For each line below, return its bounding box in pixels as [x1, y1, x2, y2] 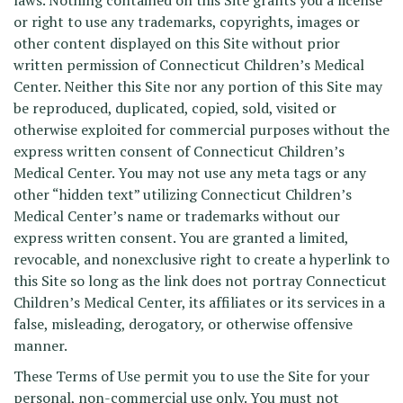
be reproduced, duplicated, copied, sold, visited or [13, 98, 336, 118]
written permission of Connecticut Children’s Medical [13, 55, 364, 75]
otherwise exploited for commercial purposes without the [13, 120, 390, 139]
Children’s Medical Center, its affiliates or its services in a [13, 292, 385, 312]
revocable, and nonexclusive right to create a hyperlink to [13, 249, 390, 269]
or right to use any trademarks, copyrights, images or [13, 12, 360, 31]
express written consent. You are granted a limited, [13, 228, 348, 247]
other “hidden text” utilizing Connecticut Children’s [13, 184, 352, 204]
